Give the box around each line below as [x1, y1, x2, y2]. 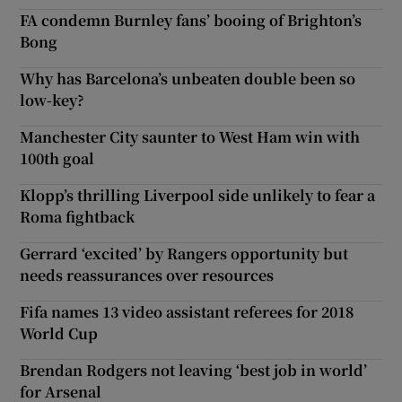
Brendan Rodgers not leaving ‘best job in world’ [20, 360, 368, 381]
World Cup [20, 323, 99, 345]
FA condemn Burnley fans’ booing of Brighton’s [20, 10, 363, 31]
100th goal [20, 148, 95, 170]
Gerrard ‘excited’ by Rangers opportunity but [20, 243, 349, 265]
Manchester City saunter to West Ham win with [20, 127, 361, 148]
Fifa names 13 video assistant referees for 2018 [20, 301, 354, 323]
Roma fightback [20, 206, 135, 228]
